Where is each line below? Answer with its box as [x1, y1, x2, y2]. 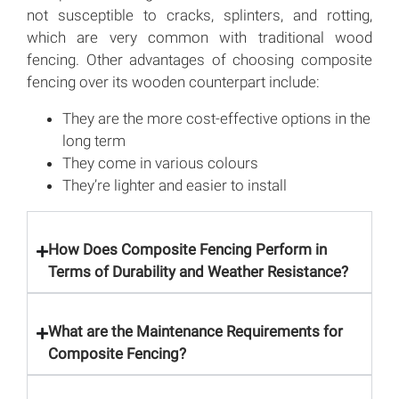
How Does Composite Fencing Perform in [48, 240, 327, 258]
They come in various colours [62, 153, 258, 172]
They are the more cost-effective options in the [62, 109, 370, 127]
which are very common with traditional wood [27, 28, 372, 46]
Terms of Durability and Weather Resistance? [48, 262, 348, 281]
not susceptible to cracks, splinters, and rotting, [27, 5, 372, 24]
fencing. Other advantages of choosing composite [27, 50, 372, 69]
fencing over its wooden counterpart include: [27, 72, 320, 91]
